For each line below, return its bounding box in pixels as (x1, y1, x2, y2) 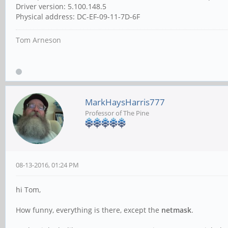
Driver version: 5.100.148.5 (16, 2, 106, 12)
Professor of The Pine (85, 108, 149, 118)
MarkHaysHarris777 (85, 96, 165, 108)
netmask (161, 205, 191, 215)
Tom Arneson (16, 35, 61, 45)
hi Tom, (16, 185, 43, 195)
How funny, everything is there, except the (16, 205, 161, 215)
